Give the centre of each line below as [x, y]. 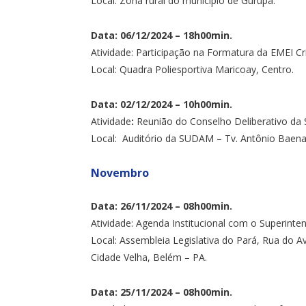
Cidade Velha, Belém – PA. [149, 257]
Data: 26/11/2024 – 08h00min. [162, 206]
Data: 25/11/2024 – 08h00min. [162, 292]
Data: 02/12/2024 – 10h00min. [162, 104]
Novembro [120, 172]
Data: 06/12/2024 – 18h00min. [162, 35]
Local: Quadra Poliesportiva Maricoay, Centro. [192, 69]
